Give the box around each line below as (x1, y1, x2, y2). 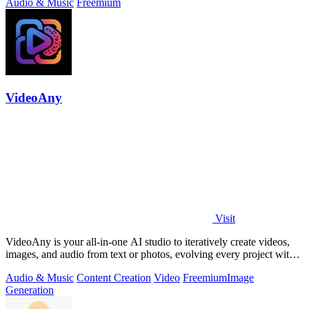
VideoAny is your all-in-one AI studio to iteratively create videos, (6, 236, 290, 248)
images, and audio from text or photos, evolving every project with (6, 248, 295, 261)
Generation (6, 284, 54, 297)
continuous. (6, 261, 56, 273)
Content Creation (77, 272, 151, 284)
